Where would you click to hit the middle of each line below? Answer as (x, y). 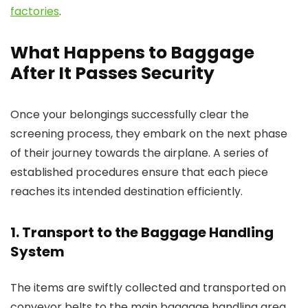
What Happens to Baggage (132, 53)
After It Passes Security (112, 73)
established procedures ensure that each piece (139, 172)
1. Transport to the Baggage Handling (142, 232)
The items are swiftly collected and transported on (148, 288)
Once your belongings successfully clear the (130, 114)
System (37, 252)
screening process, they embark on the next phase (149, 134)
